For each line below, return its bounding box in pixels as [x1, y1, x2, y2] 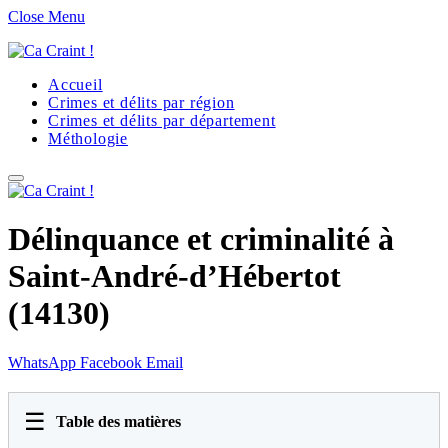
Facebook [80, 353, 142, 371]
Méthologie [48, 130, 128, 147]
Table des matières [56, 412, 181, 430]
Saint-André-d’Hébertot [8, 258, 341, 295]
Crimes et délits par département [48, 112, 276, 129]
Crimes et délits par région [48, 94, 235, 111]
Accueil [48, 76, 103, 93]
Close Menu [8, 8, 85, 25]
